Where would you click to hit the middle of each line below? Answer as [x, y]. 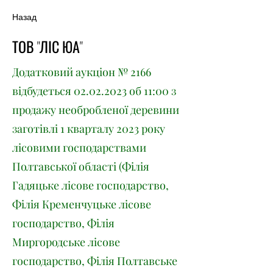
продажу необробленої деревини [96, 110]
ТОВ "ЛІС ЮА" [47, 46]
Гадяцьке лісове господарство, [90, 185]
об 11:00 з [151, 91]
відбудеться [43, 91]
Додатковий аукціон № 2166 [82, 72]
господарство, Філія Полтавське [95, 261]
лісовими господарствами [79, 147]
